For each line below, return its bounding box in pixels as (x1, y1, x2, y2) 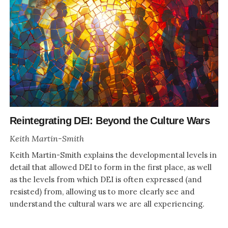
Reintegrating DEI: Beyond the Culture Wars (9, 115, 210, 126)
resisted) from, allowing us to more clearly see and (9, 186, 194, 196)
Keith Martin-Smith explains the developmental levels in (9, 150, 217, 160)
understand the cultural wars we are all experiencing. (9, 198, 205, 209)
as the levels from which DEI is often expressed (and (9, 174, 202, 184)
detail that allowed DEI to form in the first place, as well (9, 162, 212, 172)
